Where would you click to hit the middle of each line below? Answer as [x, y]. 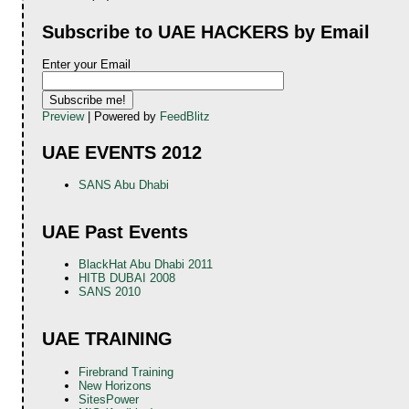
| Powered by [122, 117]
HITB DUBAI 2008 [127, 278]
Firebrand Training [126, 372]
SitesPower [109, 399]
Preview [63, 117]
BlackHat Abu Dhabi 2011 [146, 265]
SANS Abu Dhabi [124, 184]
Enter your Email [87, 65]
